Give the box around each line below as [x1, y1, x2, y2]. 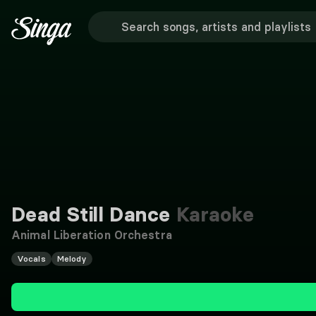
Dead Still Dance [11, 202, 171, 226]
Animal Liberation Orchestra [11, 228, 172, 242]
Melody [56, 253, 87, 264]
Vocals [17, 253, 46, 264]
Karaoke [170, 202, 255, 226]
